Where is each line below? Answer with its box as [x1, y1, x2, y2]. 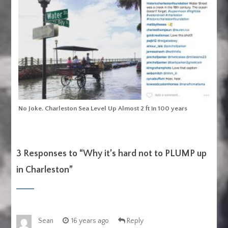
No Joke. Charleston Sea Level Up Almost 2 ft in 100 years [18, 105, 188, 112]
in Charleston [16, 165, 70, 176]
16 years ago [71, 217, 109, 225]
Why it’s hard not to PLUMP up [83, 149, 207, 159]
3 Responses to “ [16, 149, 83, 159]
